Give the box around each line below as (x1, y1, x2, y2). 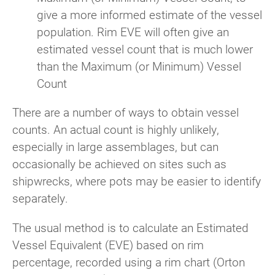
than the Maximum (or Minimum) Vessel (37, 58, 241, 74)
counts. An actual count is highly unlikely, (12, 122, 219, 137)
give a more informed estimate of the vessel (37, 7, 262, 23)
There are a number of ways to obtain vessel (12, 104, 239, 120)
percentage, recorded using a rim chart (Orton (12, 254, 245, 269)
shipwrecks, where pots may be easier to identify (12, 173, 261, 189)
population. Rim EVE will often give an (37, 24, 229, 40)
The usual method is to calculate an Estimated (12, 219, 249, 235)
